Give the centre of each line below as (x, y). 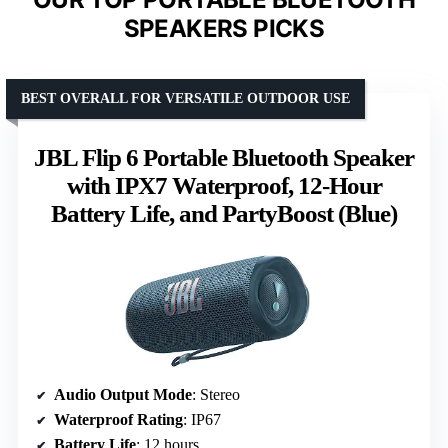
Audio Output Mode (123, 394)
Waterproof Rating (118, 419)
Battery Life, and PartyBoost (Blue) (224, 213)
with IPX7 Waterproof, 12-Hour (224, 185)
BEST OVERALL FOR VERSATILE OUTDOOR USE (185, 98)
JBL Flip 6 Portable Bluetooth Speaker (224, 157)
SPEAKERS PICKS (224, 28)
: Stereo (216, 394)
